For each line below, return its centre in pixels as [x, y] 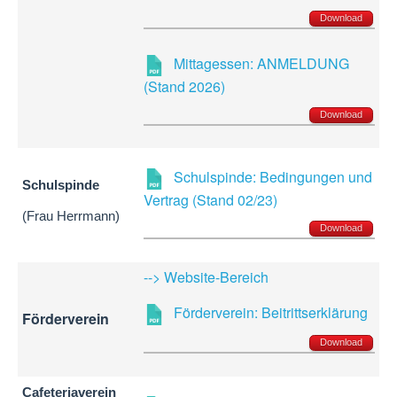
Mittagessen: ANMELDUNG [261, 64]
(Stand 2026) [184, 86]
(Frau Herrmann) [71, 217]
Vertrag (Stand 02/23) [210, 200]
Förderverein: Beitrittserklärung [271, 313]
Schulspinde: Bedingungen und [273, 177]
